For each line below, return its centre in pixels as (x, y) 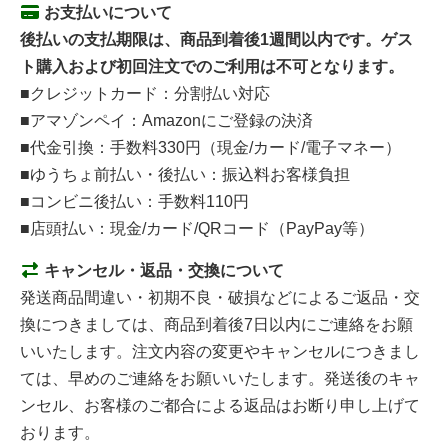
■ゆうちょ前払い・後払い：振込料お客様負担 (185, 174)
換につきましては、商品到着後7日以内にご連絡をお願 (216, 324)
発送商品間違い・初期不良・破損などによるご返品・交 (220, 297)
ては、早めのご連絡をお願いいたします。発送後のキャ (220, 378)
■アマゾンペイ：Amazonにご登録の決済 (166, 120)
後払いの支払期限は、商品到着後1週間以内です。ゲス (216, 39)
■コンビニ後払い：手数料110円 (134, 201)
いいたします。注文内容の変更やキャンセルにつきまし (220, 351)
